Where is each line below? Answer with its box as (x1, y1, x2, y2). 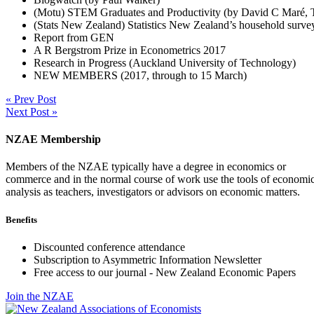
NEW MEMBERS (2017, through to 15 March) (34, 69, 247, 81)
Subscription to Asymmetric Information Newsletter (34, 253, 261, 266)
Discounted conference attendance (34, 240, 185, 253)
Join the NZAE (6, 289, 74, 302)
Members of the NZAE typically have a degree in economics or (6, 161, 286, 173)
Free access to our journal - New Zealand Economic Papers (34, 266, 296, 278)
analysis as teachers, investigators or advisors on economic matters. (6, 186, 300, 198)
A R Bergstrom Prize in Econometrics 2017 (34, 43, 226, 56)
